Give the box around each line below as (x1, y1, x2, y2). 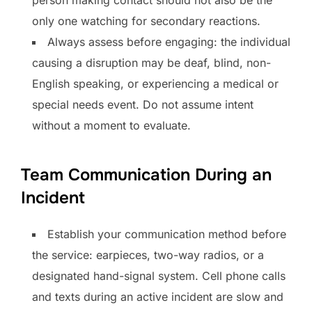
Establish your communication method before (47, 226, 286, 241)
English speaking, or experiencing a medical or (32, 76, 279, 91)
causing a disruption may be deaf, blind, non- (32, 55, 271, 70)
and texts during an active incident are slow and (32, 289, 283, 304)
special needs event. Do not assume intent (32, 97, 253, 111)
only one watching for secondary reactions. (32, 13, 260, 28)
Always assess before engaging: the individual (47, 34, 290, 49)
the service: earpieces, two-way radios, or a (32, 247, 264, 262)
